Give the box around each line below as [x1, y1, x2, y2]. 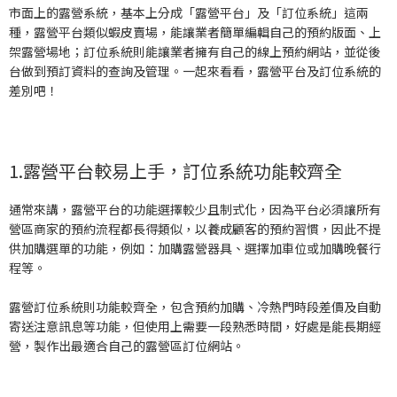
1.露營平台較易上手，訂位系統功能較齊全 [9, 158, 342, 184]
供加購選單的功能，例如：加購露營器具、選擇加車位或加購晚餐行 [9, 239, 381, 258]
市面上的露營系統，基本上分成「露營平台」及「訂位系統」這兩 [9, 4, 369, 22]
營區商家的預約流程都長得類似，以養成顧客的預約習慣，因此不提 [9, 220, 381, 238]
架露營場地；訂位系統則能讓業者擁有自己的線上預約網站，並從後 [9, 43, 381, 61]
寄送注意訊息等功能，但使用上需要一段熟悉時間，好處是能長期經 [9, 317, 381, 336]
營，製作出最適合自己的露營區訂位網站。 [9, 337, 245, 355]
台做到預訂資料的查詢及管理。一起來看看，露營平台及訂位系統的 [9, 62, 381, 81]
